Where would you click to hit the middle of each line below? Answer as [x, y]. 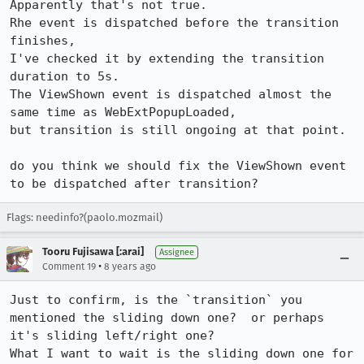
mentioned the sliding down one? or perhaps [167, 318]
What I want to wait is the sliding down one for [182, 353]
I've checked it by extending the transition [167, 58]
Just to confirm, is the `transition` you [156, 300]
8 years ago [130, 266]
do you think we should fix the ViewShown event [178, 166]
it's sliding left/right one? [112, 336]
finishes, [43, 41]
